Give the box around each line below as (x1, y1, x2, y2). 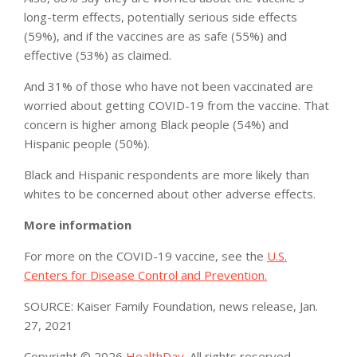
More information (24, 216, 131, 233)
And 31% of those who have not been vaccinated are (24, 77, 313, 94)
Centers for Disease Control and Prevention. (24, 266, 267, 283)
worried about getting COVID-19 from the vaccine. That (24, 96, 329, 113)
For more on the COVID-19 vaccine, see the (24, 247, 267, 264)
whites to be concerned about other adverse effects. (24, 185, 316, 202)
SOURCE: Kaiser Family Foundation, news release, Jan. (24, 297, 318, 314)
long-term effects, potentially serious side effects (24, 8, 297, 25)
